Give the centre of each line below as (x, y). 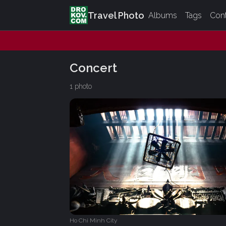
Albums (163, 15)
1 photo (81, 86)
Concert (93, 68)
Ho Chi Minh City (93, 221)
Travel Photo (116, 15)
